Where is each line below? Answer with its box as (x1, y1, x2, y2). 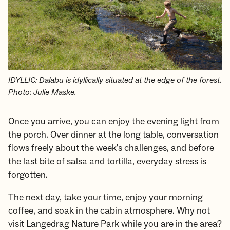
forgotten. (8, 169, 48, 181)
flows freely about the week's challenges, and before (8, 142, 214, 155)
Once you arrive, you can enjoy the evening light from (8, 116, 219, 128)
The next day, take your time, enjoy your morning (8, 191, 203, 204)
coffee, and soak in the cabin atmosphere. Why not (8, 205, 210, 217)
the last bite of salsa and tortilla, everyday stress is (8, 156, 206, 168)
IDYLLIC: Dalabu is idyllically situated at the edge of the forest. (8, 75, 221, 86)
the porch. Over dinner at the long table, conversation (8, 129, 219, 141)
